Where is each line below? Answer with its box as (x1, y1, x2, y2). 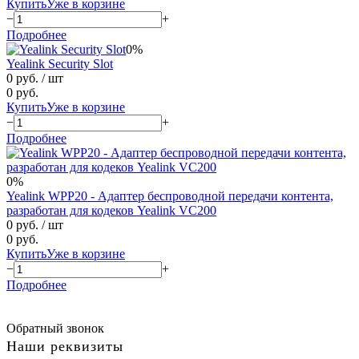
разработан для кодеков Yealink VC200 (6, 203, 216, 217)
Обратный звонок (6, 321, 104, 335)
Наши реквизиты (6, 337, 123, 354)
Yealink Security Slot (6, 56, 113, 71)
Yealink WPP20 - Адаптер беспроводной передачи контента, (6, 188, 333, 203)
